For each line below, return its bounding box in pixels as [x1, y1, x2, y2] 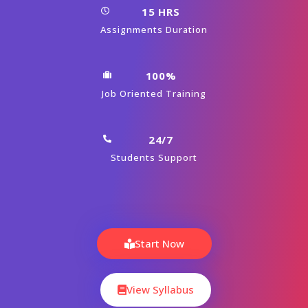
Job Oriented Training [102, 87, 206, 100]
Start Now [134, 236, 184, 250]
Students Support [111, 151, 197, 164]
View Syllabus [126, 282, 194, 296]
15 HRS [142, 5, 180, 19]
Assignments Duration [100, 23, 208, 36]
